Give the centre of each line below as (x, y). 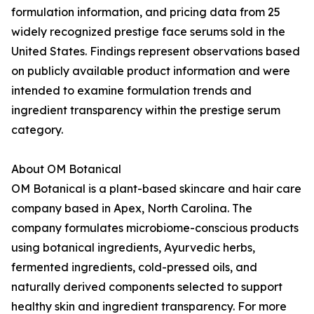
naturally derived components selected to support (147, 287)
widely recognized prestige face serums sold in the (148, 32)
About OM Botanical (66, 169)
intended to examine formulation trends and (131, 91)
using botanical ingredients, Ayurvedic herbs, (133, 248)
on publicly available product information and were (151, 71)
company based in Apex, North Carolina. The (132, 209)
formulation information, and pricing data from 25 (146, 12)
